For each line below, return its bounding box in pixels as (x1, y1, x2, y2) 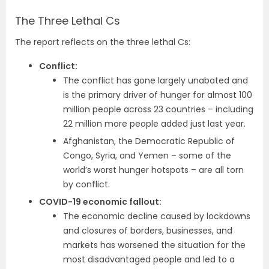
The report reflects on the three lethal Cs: (15, 35, 190, 48)
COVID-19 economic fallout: (39, 195, 162, 208)
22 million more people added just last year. (63, 117, 246, 130)
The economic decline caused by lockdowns (63, 210, 250, 222)
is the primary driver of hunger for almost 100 (63, 88, 252, 101)
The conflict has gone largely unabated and (63, 74, 248, 86)
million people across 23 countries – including (63, 103, 253, 115)
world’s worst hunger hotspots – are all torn (63, 163, 244, 176)
